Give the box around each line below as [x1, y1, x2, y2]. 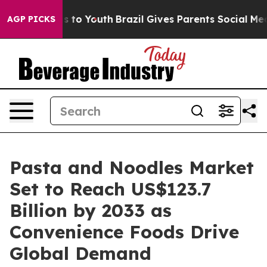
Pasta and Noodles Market [10, 156, 254, 179]
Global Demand [10, 242, 151, 265]
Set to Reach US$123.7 [10, 178, 212, 200]
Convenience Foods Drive [10, 221, 239, 243]
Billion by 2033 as [10, 199, 172, 222]
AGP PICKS [7, 14, 55, 24]
